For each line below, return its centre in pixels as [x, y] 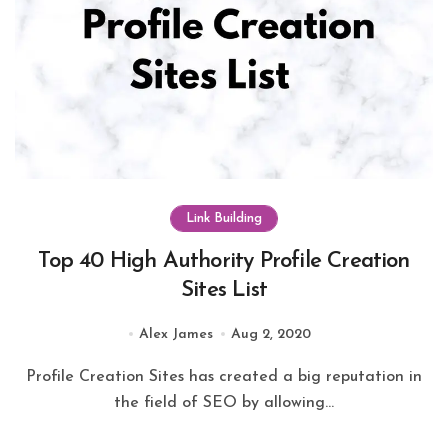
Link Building [224, 218]
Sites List [224, 290]
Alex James [176, 334]
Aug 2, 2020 [271, 334]
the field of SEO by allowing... [224, 402]
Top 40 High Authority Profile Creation [224, 261]
